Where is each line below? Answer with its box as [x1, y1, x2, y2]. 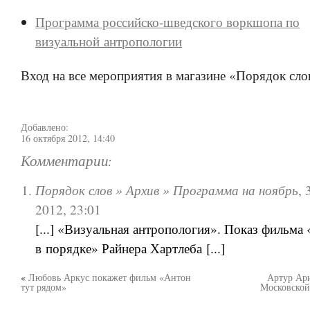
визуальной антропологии [35, 32, 183, 50]
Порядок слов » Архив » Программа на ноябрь [35, 180, 299, 199]
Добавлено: [21, 120, 69, 134]
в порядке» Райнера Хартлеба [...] [35, 239, 226, 257]
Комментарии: [21, 153, 111, 170]
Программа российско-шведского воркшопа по [35, 12, 300, 30]
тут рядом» [21, 280, 66, 294]
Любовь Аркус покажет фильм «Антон [28, 271, 191, 284]
